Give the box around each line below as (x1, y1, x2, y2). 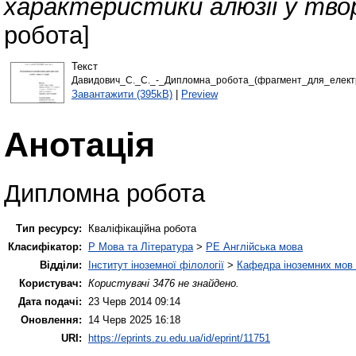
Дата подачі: (18, 295, 82, 308)
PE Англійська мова (206, 240, 303, 253)
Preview (180, 87, 218, 100)
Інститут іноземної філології (88, 258, 224, 271)
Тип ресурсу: (16, 222, 82, 234)
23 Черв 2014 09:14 (88, 295, 180, 308)
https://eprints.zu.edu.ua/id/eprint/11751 (88, 331, 270, 344)
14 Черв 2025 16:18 (88, 313, 180, 326)
